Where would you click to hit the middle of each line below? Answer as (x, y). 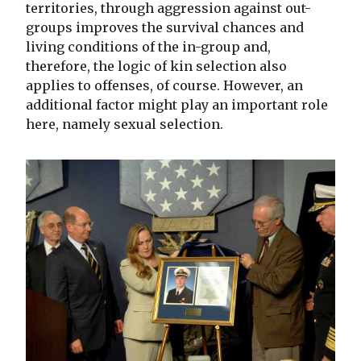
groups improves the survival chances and (165, 28)
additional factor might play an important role (177, 105)
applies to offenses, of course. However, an (164, 86)
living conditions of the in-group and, (148, 47)
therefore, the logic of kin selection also (156, 66)
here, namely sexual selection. (124, 124)
